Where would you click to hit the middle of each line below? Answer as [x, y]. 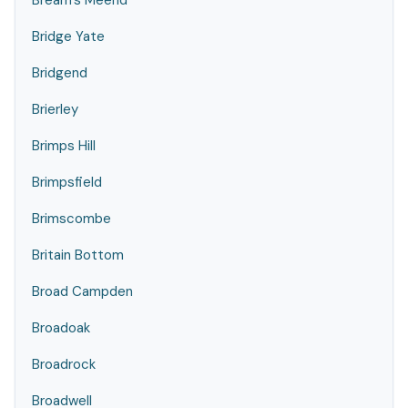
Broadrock [64, 364]
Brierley [55, 109]
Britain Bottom [78, 255]
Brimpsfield [67, 182]
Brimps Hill [64, 146]
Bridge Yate [68, 36]
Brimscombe [71, 219]
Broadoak [61, 328]
